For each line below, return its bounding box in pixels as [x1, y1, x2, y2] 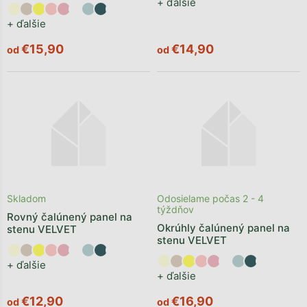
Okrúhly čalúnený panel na [157, 221, 290, 234]
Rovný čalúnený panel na [7, 210, 132, 223]
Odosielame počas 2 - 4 [157, 193, 264, 204]
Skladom [7, 193, 46, 204]
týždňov [157, 204, 194, 215]
